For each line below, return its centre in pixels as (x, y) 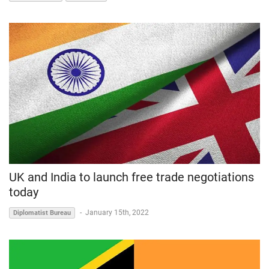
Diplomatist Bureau (42, 213)
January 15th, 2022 (117, 212)
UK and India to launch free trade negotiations (131, 177)
